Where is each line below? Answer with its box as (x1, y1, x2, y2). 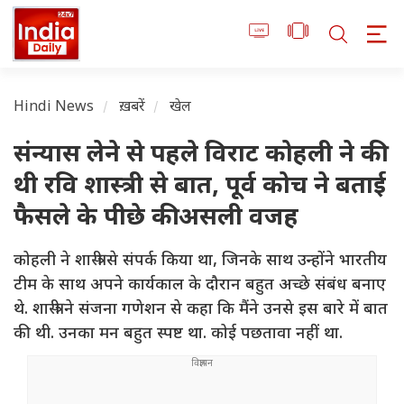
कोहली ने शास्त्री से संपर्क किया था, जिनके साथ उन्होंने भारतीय (14, 251, 387, 272)
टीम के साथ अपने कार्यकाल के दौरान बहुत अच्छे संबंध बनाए (14, 275, 386, 297)
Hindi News (14, 98, 95, 118)
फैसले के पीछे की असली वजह (14, 203, 298, 235)
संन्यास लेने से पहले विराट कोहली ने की (14, 140, 381, 172)
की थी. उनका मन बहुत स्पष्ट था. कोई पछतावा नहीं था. (14, 324, 343, 345)
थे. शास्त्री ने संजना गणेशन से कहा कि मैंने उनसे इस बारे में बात (14, 299, 388, 321)
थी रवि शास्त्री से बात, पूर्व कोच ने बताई (14, 171, 386, 204)
